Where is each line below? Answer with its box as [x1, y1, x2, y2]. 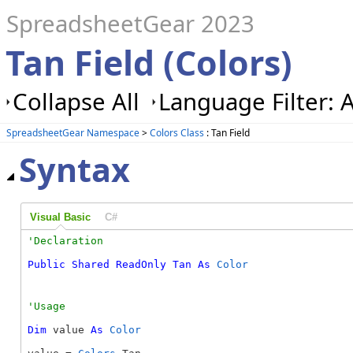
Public [28, 258, 65, 271]
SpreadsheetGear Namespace [6, 125, 139, 139]
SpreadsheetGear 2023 [6, 8, 255, 39]
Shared [72, 258, 110, 271]
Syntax [19, 147, 130, 192]
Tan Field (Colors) [5, 39, 292, 86]
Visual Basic [29, 210, 91, 223]
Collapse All [13, 86, 139, 117]
